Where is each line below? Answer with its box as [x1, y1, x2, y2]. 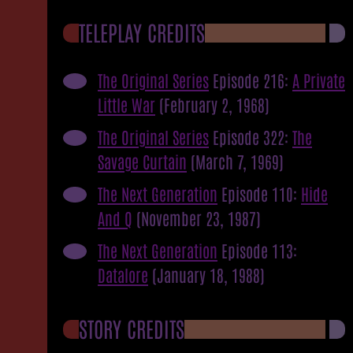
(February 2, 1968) [159, 93, 269, 115]
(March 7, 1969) [191, 150, 284, 172]
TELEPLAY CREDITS [79, 17, 205, 46]
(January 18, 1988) [152, 263, 265, 285]
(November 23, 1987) [136, 206, 261, 229]
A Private [292, 69, 345, 91]
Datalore [98, 263, 148, 285]
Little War [98, 93, 155, 115]
